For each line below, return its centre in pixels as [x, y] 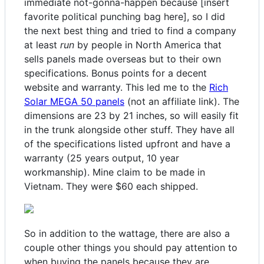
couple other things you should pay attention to [131, 248]
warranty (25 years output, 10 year [102, 158]
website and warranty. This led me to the [117, 88]
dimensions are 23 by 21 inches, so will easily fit [131, 116]
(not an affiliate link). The [182, 102]
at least [42, 45]
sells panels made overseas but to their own [123, 59]
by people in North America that [148, 45]
